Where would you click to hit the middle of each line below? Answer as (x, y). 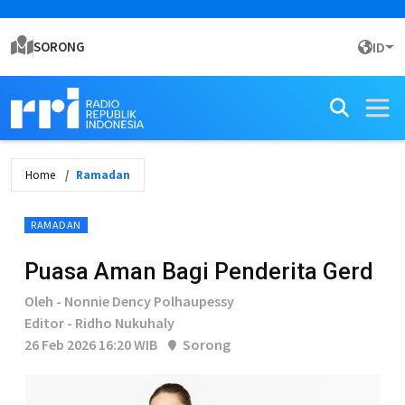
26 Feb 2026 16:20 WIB (91, 344)
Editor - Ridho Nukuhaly (99, 323)
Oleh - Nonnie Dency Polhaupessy (129, 301)
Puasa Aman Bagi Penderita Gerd (199, 271)
